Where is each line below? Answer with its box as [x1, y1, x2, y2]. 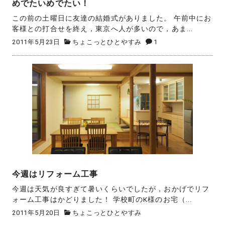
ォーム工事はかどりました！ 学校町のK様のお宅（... [12, 195, 192, 203]
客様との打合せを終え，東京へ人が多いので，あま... [12, 24, 193, 33]
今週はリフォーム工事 [12, 169, 98, 179]
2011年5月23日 [12, 38, 60, 46]
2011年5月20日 [12, 208, 60, 216]
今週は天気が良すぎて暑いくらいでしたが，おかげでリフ [12, 184, 210, 193]
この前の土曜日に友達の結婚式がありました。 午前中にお [12, 14, 212, 22]
